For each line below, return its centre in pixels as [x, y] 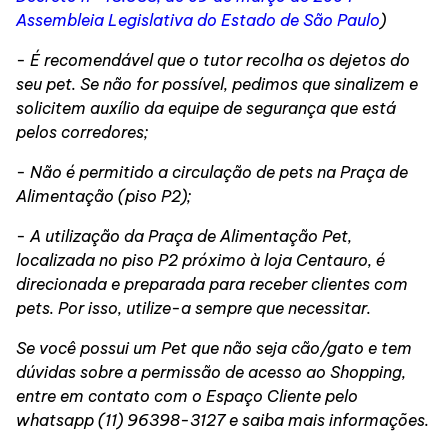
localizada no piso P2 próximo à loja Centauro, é [200, 260]
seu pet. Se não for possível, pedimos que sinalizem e [217, 84]
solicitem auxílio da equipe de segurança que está [206, 108]
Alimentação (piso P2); [103, 196]
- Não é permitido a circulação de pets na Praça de [212, 172]
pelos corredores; [82, 132]
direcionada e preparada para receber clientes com [212, 284]
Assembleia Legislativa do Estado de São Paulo [198, 20]
